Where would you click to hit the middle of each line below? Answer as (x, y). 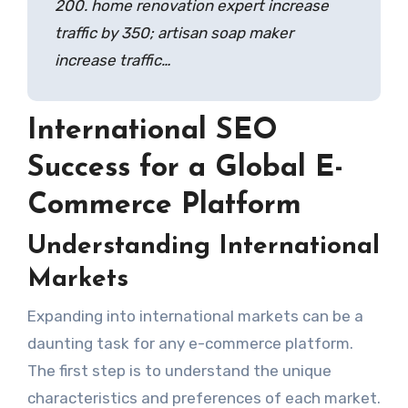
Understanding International (203, 247)
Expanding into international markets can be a (195, 316)
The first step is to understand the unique (179, 370)
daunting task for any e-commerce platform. (190, 343)
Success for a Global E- (185, 168)
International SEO (152, 131)
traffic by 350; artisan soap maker (173, 32)
